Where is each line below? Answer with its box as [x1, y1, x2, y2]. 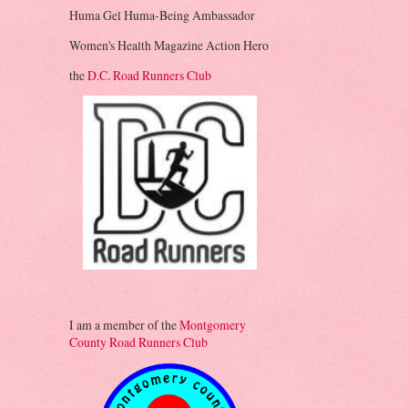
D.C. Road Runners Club [87, 66, 211, 84]
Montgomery [179, 316, 246, 334]
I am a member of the [69, 316, 179, 334]
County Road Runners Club [69, 333, 208, 352]
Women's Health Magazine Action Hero [69, 36, 269, 54]
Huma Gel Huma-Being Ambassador [69, 6, 255, 25]
